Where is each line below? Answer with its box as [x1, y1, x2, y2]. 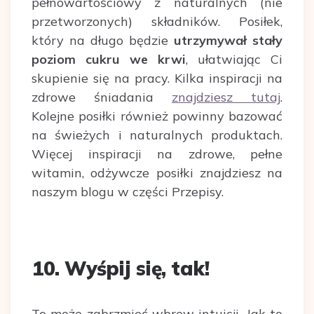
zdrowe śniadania [32, 89, 172, 106]
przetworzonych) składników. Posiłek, [32, 13, 282, 30]
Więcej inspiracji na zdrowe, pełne [32, 146, 282, 163]
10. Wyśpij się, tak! [32, 256, 209, 281]
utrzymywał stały [174, 32, 282, 49]
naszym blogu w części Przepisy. [32, 184, 224, 200]
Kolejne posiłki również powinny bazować [32, 108, 282, 125]
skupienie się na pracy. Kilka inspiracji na [32, 70, 282, 87]
